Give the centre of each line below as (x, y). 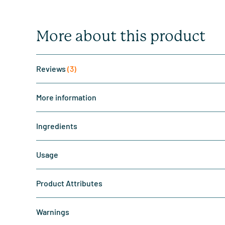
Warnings (53, 212)
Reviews (52, 69)
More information (66, 97)
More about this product (121, 36)
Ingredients (57, 126)
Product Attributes (69, 183)
